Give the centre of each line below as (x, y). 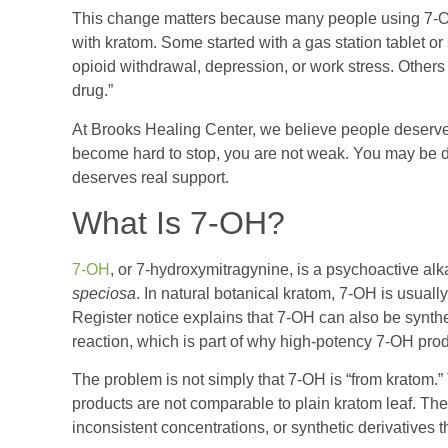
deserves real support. (150, 177)
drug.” (92, 91)
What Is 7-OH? (178, 223)
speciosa (104, 294)
